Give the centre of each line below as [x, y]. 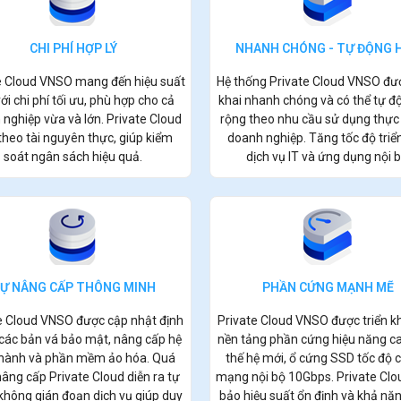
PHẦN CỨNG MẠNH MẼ [328, 287]
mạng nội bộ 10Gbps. [276, 376]
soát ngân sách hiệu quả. [73, 156]
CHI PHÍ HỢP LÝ [73, 48]
